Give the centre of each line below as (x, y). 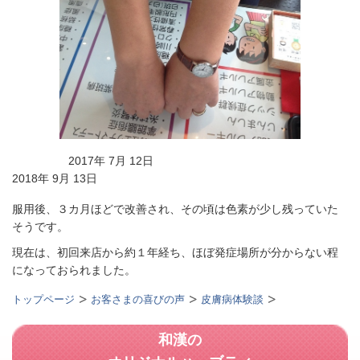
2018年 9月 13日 (55, 179)
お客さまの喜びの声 (138, 300)
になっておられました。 (74, 270)
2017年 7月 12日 (173, 161)
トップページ (43, 300)
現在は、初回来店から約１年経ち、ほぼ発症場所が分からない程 (175, 253)
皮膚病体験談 (232, 300)
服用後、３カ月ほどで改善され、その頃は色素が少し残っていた (175, 209)
